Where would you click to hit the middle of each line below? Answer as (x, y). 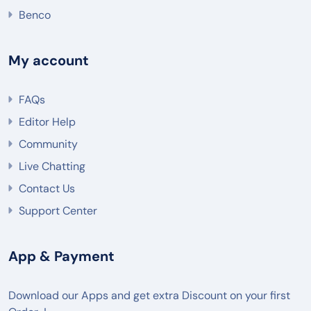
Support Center (58, 211)
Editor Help (47, 122)
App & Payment (61, 257)
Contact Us (47, 189)
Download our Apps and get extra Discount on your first (149, 296)
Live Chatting (52, 167)
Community (48, 144)
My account (49, 61)
